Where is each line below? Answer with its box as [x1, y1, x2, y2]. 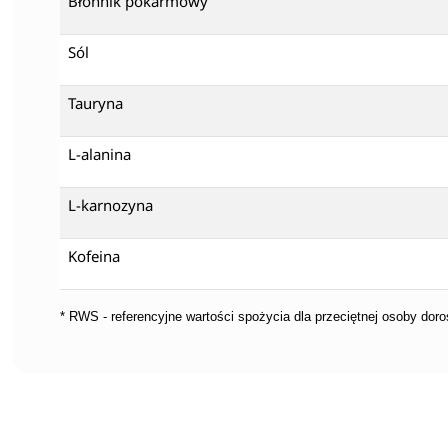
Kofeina [68, 245, 120, 266]
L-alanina [68, 143, 131, 164]
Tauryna [68, 92, 123, 113]
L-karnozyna [68, 194, 153, 215]
